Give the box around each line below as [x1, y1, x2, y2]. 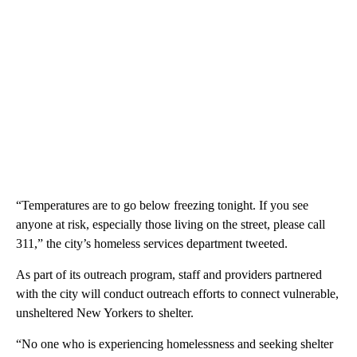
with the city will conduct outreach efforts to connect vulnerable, [16, 287, 339, 301]
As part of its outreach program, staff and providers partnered [16, 268, 322, 282]
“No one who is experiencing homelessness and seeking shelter [16, 337, 333, 351]
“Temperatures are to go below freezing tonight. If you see [16, 198, 308, 213]
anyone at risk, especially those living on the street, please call [16, 218, 325, 232]
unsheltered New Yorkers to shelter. [16, 306, 194, 320]
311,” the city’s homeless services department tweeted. [16, 237, 288, 251]
